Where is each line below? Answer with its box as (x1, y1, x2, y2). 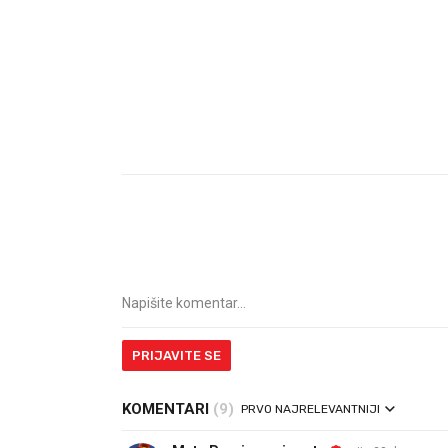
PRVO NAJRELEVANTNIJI (241, 402, 380, 416)
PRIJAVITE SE (132, 348, 221, 363)
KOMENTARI (122, 400, 213, 418)
